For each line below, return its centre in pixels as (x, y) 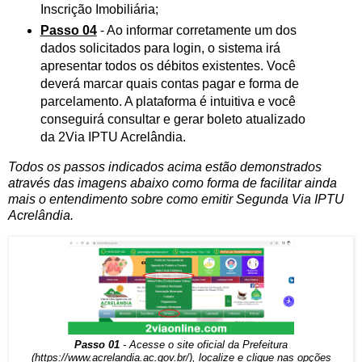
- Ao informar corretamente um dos (196, 30)
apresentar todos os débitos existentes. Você (168, 65)
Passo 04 (68, 30)
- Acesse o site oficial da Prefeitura (204, 345)
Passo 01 (97, 345)
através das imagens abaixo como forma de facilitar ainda (173, 183)
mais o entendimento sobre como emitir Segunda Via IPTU (176, 199)
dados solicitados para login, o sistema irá (160, 48)
